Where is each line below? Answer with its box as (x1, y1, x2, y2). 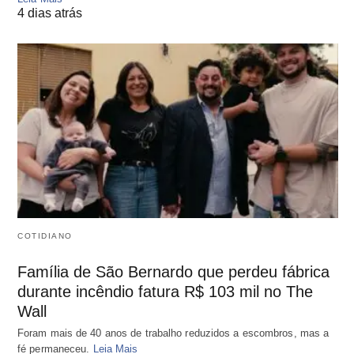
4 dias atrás (17, 6, 82, 21)
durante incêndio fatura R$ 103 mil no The (17, 282, 313, 300)
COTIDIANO (17, 231, 73, 240)
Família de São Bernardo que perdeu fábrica (17, 262, 330, 281)
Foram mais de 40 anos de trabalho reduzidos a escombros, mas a (17, 326, 330, 339)
